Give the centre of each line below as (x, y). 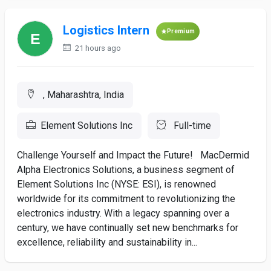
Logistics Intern (106, 31)
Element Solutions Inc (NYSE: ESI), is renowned (116, 184)
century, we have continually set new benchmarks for (128, 228)
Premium (181, 31)
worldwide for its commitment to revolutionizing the (126, 199)
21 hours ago (97, 48)
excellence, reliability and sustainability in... (107, 242)
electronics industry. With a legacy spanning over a (123, 213)
